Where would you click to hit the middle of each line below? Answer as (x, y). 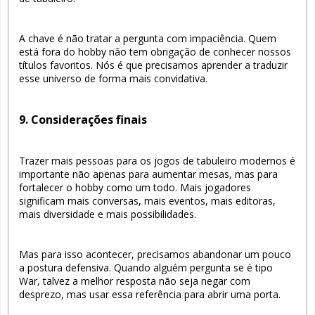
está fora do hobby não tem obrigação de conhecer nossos (155, 51)
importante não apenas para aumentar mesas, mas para (148, 174)
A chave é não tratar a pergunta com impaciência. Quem (148, 38)
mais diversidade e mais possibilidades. (108, 214)
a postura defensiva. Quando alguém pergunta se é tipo (146, 267)
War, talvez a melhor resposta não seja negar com (135, 281)
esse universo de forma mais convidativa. (113, 78)
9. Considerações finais (83, 119)
